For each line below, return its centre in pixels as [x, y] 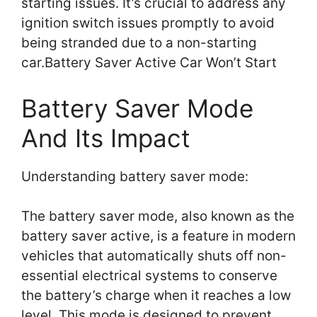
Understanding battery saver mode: [135, 176]
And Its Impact [106, 138]
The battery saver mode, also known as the [158, 217]
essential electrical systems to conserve [149, 276]
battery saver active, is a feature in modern [158, 236]
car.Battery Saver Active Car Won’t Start [149, 63]
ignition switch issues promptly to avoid [148, 23]
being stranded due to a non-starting [139, 43]
